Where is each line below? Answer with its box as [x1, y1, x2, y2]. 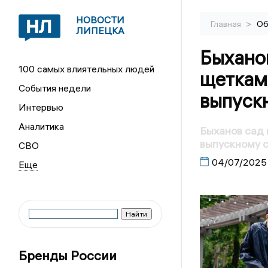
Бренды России [19, 247, 117, 264]
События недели [19, 82, 92, 94]
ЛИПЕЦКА [76, 25, 125, 36]
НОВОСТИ [76, 14, 125, 26]
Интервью [19, 101, 64, 113]
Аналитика [19, 120, 65, 132]
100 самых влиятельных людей [19, 63, 155, 75]
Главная [210, 19, 243, 29]
